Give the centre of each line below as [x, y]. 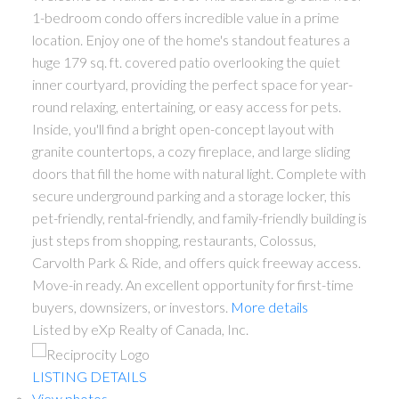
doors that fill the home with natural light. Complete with [199, 174]
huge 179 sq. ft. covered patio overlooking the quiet [186, 62]
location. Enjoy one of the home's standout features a [191, 40]
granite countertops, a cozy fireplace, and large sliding [191, 151]
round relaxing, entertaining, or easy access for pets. [186, 107]
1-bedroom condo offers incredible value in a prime [185, 18]
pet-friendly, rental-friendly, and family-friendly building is [199, 218]
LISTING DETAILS [89, 376]
